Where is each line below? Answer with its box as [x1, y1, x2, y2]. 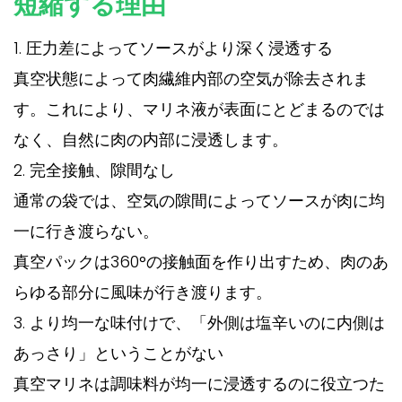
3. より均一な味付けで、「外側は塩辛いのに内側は [13, 311, 385, 335]
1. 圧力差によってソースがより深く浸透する [13, 37, 333, 60]
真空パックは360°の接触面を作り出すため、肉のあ [13, 250, 389, 274]
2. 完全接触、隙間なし [13, 159, 175, 182]
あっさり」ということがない [13, 342, 223, 365]
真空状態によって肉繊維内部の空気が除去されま [13, 67, 369, 91]
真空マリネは [13, 372, 110, 396]
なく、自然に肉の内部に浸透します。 [13, 128, 288, 152]
